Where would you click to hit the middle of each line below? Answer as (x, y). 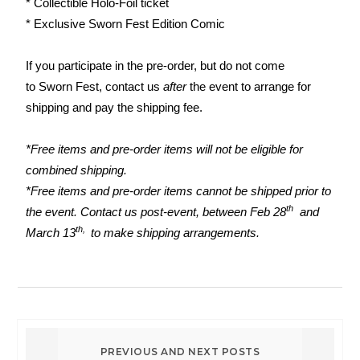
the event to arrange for (249, 86)
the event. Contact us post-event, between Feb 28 (156, 211)
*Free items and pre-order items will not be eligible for (165, 149)
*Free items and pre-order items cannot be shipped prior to (179, 190)
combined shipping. (77, 170)
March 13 (51, 232)
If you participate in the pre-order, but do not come (155, 65)
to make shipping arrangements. (176, 232)
